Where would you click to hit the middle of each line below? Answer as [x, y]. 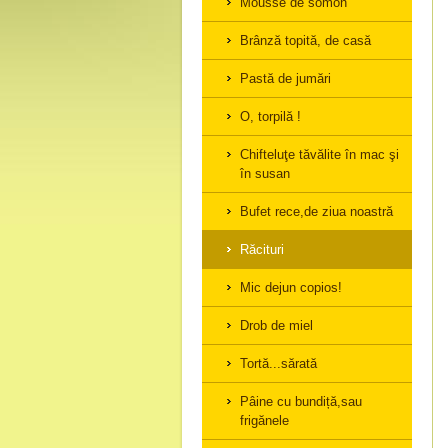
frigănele [264, 420]
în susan [265, 173]
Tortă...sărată [278, 363]
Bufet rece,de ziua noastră [316, 211]
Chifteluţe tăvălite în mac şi [319, 154]
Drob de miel [276, 325]
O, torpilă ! [270, 116]
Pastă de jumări [285, 78]
